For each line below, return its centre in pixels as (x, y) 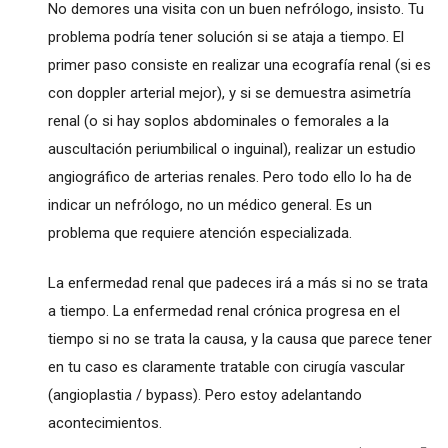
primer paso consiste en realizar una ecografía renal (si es (239, 64)
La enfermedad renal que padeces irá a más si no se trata (237, 282)
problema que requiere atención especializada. (199, 232)
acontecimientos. (104, 422)
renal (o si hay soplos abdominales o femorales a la (218, 120)
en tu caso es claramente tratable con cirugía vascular (226, 366)
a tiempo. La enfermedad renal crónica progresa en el (223, 310)
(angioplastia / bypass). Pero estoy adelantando (204, 394)
